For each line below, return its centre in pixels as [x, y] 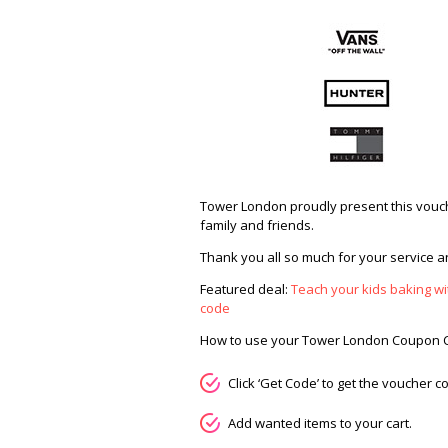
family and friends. [257, 225]
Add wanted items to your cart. [320, 423]
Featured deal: [245, 289]
